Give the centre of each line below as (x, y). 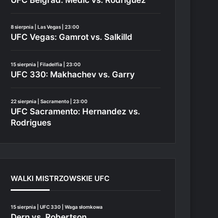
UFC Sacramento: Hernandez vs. (76, 111)
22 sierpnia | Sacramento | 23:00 (49, 101)
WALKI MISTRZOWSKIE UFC (60, 178)
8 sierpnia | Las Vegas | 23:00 (45, 27)
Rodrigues (31, 123)
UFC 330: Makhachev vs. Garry (73, 74)
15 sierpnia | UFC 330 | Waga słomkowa (57, 207)
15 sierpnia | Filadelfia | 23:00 (46, 64)
